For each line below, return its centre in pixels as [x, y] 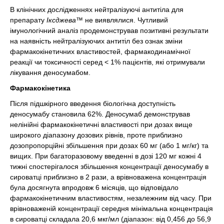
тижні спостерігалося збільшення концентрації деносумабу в [109, 166]
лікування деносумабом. [50, 72]
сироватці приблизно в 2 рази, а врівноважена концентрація [108, 177]
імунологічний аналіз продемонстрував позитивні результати [109, 30]
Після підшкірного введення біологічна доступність [93, 103]
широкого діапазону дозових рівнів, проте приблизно [96, 135]
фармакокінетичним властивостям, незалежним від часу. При [111, 198]
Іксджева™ [65, 20]
